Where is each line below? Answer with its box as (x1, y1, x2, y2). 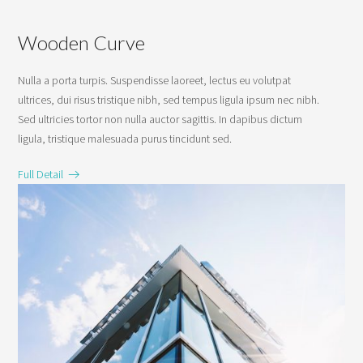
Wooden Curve (18, 30, 146, 54)
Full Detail (18, 166, 69, 181)
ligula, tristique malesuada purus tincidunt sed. (18, 130, 233, 146)
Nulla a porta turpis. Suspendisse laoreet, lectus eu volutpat (18, 72, 292, 88)
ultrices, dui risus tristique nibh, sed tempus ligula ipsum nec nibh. (18, 92, 320, 107)
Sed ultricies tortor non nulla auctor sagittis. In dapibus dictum (18, 111, 303, 126)
